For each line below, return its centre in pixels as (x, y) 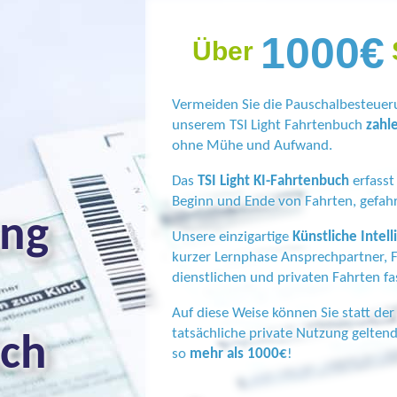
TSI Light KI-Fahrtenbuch (273, 180)
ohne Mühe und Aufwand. (252, 145)
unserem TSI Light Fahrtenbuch (269, 125)
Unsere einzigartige (232, 236)
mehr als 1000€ (238, 353)
